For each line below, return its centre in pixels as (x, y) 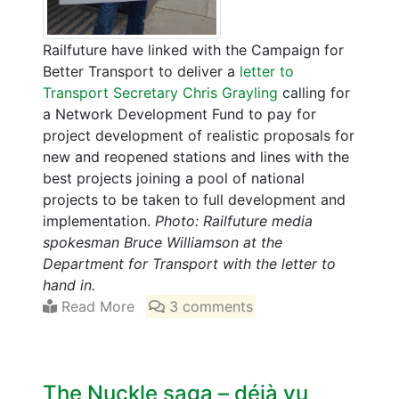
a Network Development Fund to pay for (179, 114)
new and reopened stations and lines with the (196, 156)
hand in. (69, 285)
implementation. (99, 220)
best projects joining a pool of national (174, 178)
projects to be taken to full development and (194, 199)
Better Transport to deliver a (141, 71)
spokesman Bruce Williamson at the (163, 242)
